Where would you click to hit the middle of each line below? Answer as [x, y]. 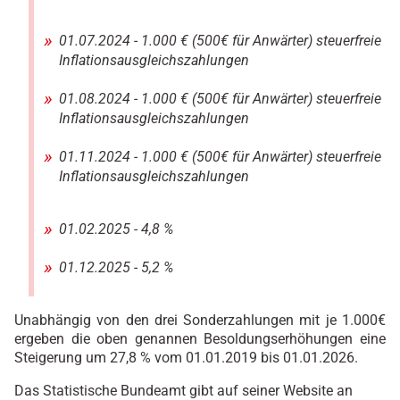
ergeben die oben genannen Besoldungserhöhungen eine [200, 338]
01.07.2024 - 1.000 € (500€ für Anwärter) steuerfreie [220, 40]
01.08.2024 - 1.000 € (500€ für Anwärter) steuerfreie [220, 98]
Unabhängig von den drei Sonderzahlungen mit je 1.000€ [200, 320]
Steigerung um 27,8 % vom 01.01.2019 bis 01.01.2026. [188, 357]
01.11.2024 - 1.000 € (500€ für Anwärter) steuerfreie [220, 156]
